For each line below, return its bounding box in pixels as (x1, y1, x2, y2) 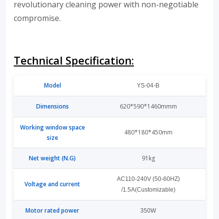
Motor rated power (25, 206, 79, 215)
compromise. (14, 13, 61, 24)
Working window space (20, 123, 85, 132)
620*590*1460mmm (119, 102, 177, 111)
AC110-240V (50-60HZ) (116, 175, 180, 183)
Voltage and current (24, 180, 80, 189)
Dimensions (36, 102, 69, 111)
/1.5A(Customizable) (121, 186, 175, 194)
